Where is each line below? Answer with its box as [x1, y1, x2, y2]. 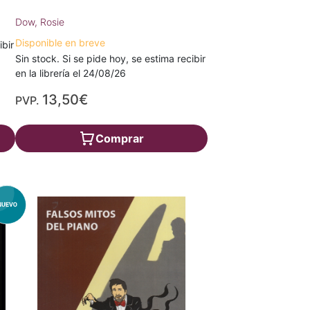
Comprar [95, 131, 144, 145]
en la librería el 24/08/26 [15, 67, 127, 79]
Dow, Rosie [15, 16, 65, 28]
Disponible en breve [15, 37, 106, 48]
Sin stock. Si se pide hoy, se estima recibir [15, 53, 206, 64]
